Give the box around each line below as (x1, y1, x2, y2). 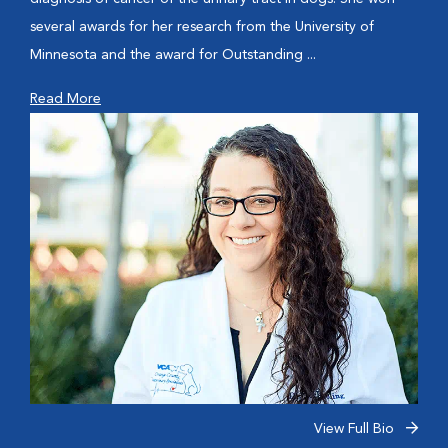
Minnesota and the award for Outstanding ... (30, 48, 316, 62)
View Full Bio (314, 422, 398, 436)
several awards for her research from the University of (30, 20, 374, 34)
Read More (30, 92, 101, 106)
